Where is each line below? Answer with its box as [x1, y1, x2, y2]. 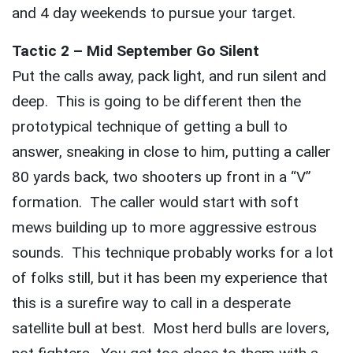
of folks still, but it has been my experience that [12, 269, 328, 288]
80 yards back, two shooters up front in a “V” [12, 168, 311, 187]
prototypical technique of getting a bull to [12, 117, 288, 136]
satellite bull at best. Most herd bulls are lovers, [12, 319, 329, 338]
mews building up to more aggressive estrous [12, 218, 317, 237]
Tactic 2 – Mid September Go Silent [12, 42, 259, 61]
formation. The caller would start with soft [12, 193, 299, 212]
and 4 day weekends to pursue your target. [12, 4, 295, 23]
